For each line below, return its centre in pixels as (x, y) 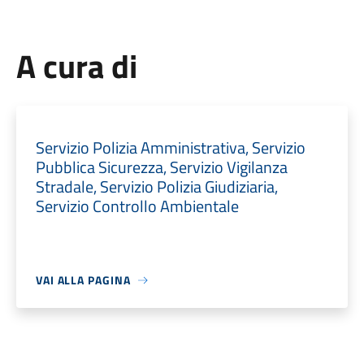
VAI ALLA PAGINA (83, 280)
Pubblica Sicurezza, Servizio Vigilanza (161, 167)
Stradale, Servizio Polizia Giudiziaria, (156, 186)
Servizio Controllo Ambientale (137, 206)
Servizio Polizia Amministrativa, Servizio (170, 147)
